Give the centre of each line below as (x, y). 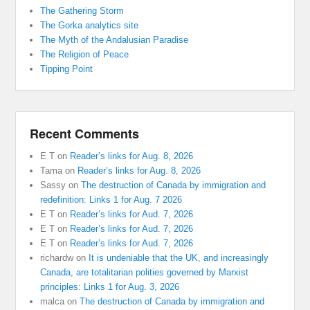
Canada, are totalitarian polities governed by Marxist (145, 273)
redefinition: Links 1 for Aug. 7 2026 (111, 200)
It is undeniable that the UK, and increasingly (179, 258)
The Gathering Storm (82, 11)
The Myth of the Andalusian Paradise (115, 40)
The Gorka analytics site (90, 26)
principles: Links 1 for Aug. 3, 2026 (110, 287)
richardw (57, 258)
